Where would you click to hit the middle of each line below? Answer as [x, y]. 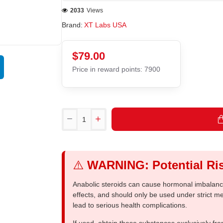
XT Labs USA [105, 25]
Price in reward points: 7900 [116, 69]
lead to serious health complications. [130, 205]
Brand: [72, 25]
